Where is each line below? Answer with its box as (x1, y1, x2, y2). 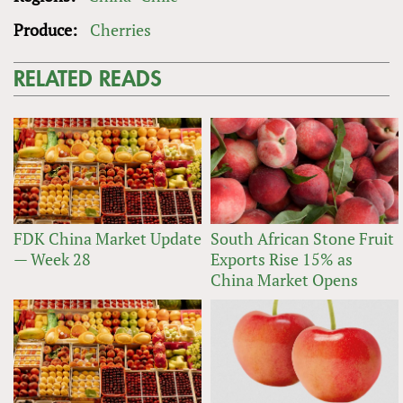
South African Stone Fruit (210, 227, 394, 249)
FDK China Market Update (13, 227, 201, 249)
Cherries (90, 19, 151, 41)
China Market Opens (210, 268, 358, 291)
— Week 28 (13, 247, 91, 270)
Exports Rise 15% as (210, 247, 353, 270)
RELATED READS (13, 68, 162, 91)
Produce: (13, 19, 81, 41)
